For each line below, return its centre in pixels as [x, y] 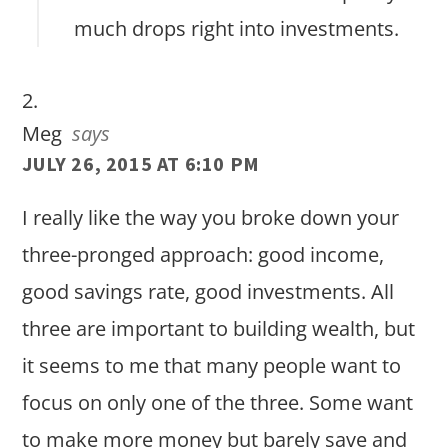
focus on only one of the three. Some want [218, 403]
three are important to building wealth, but [219, 329]
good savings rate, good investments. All [208, 292]
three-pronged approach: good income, [203, 255]
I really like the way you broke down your [211, 218]
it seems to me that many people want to [212, 366]
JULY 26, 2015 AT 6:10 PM [141, 164]
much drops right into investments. [237, 29]
